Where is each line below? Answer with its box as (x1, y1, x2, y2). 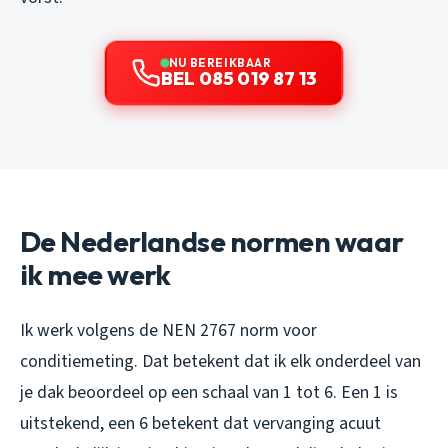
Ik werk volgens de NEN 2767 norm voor (20, 317, 317, 343)
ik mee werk (20, 256, 171, 292)
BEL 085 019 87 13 (160, 66, 318, 90)
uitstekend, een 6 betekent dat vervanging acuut (20, 410, 381, 436)
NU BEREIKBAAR (168, 54, 272, 70)
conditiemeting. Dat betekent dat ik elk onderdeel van (20, 348, 421, 374)
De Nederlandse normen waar (20, 223, 404, 259)
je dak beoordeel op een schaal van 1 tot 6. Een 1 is (20, 379, 398, 405)
